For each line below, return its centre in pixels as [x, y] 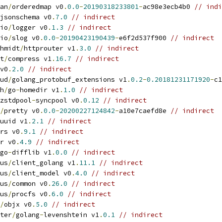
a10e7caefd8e [145, 111]
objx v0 [18, 204]
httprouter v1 [50, 48]
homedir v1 [40, 90]
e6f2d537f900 [145, 38]
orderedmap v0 [38, 7]
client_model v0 [42, 173]
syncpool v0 [57, 100]
